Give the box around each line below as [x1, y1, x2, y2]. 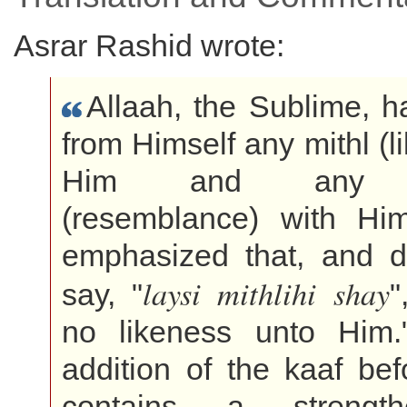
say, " [62, 277, 144, 312]
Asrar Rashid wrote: [14, 28, 284, 63]
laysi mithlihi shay [143, 272, 390, 313]
